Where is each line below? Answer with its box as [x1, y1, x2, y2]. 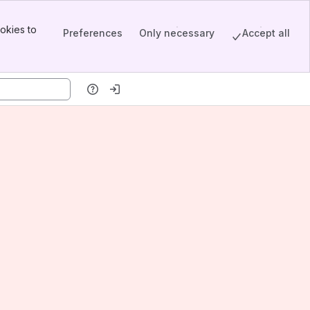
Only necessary [139, 26, 215, 39]
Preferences [63, 26, 122, 39]
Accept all [242, 26, 290, 39]
